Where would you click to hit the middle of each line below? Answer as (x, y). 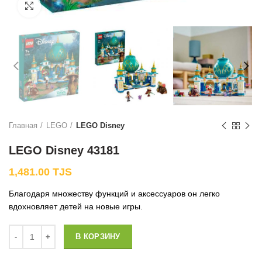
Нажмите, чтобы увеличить (93, 6)
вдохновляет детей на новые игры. (76, 207)
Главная (23, 126)
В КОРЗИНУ (98, 237)
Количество (30, 231)
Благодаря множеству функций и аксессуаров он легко (114, 194)
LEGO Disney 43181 (64, 151)
